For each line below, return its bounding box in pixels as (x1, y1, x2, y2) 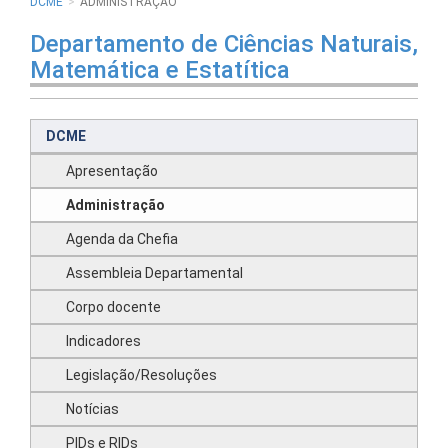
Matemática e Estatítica (30, 56, 290, 84)
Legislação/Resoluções (66, 367, 217, 383)
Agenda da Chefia (66, 231, 178, 247)
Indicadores (66, 333, 141, 349)
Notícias (66, 401, 119, 417)
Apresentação (66, 163, 158, 179)
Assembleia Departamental (66, 265, 243, 281)
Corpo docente (66, 299, 161, 315)
